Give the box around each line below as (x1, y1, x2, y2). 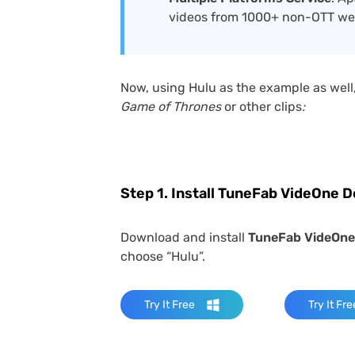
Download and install (120, 230, 248, 245)
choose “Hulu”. (120, 249, 205, 264)
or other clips (221, 99, 302, 114)
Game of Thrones (120, 99, 221, 114)
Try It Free (144, 298, 195, 311)
